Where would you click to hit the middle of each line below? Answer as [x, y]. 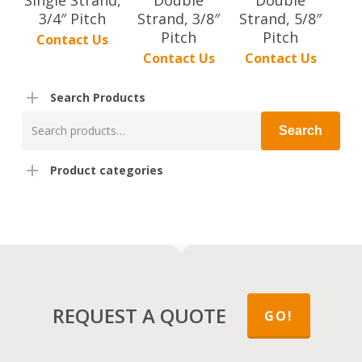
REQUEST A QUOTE [139, 316]
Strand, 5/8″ [281, 18]
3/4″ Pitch [73, 18]
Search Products [97, 98]
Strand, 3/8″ [179, 18]
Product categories [106, 170]
